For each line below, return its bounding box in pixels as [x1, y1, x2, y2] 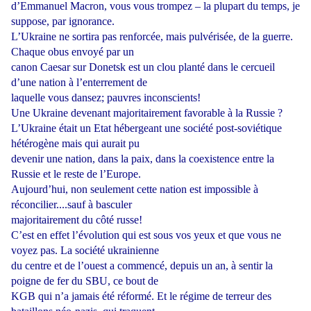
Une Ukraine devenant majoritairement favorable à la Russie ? [11, 107, 283, 119]
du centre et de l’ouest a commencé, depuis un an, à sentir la [11, 260, 273, 272]
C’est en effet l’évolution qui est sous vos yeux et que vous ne [11, 229, 281, 242]
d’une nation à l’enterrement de [11, 76, 147, 89]
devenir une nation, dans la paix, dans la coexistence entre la [11, 153, 274, 165]
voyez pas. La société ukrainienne [11, 244, 159, 257]
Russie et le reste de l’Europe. [11, 168, 141, 180]
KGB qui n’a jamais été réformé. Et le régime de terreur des [11, 290, 271, 303]
